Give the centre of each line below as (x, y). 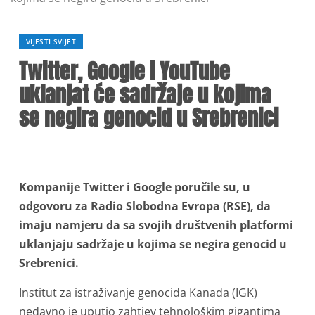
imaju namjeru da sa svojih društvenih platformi (156, 225)
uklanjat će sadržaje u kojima (145, 95)
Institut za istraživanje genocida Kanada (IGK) (138, 292)
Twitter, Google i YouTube (124, 71)
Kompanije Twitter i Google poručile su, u (135, 187)
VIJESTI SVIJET (51, 41)
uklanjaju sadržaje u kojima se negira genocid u (153, 244)
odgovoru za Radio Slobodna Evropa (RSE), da (145, 206)
